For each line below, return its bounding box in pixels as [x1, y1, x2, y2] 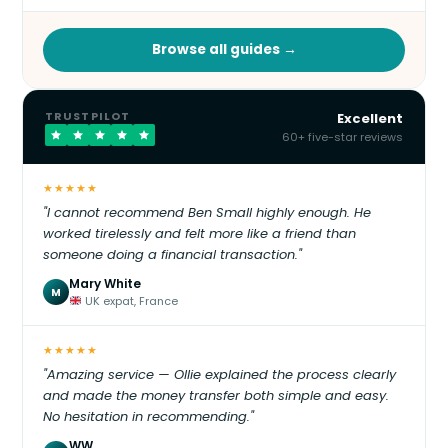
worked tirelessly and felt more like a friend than [43, 224, 356, 244]
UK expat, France [81, 293, 178, 310]
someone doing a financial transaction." [43, 245, 302, 265]
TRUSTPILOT [45, 108, 130, 125]
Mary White [69, 275, 141, 293]
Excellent [337, 109, 403, 129]
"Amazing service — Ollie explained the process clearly [43, 365, 396, 385]
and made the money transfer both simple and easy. [43, 386, 389, 406]
